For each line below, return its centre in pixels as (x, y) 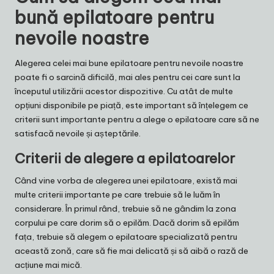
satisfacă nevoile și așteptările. (78, 134)
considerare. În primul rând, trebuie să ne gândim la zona (125, 209)
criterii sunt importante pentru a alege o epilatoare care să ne (137, 120)
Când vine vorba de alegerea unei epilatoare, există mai (126, 181)
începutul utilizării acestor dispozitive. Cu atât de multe (124, 91)
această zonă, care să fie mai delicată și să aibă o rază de (131, 251)
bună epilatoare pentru (114, 18)
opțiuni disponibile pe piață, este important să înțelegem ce (131, 106)
